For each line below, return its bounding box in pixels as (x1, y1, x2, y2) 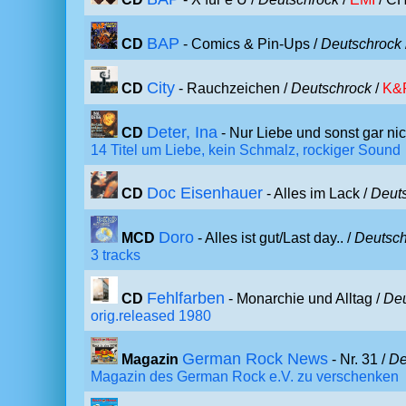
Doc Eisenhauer (147, 184, 263, 202)
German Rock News (182, 350, 328, 368)
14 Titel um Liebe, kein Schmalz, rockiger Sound (91, 142, 401, 158)
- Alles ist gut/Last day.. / (194, 230, 354, 246)
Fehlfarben (147, 289, 225, 307)
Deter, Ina (147, 123, 217, 141)
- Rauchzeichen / (175, 81, 291, 96)
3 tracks (91, 247, 140, 263)
